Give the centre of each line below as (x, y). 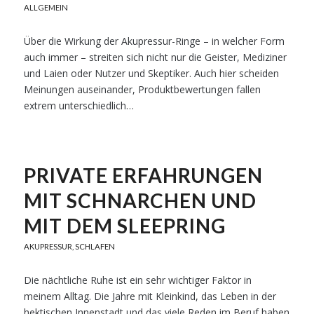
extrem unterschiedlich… (78, 105)
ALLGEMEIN (46, 7)
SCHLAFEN (95, 246)
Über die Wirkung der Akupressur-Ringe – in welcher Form (154, 41)
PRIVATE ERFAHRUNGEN (143, 175)
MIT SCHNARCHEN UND (140, 200)
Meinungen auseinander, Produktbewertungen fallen (142, 89)
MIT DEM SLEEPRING (124, 226)
